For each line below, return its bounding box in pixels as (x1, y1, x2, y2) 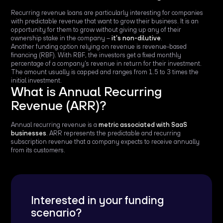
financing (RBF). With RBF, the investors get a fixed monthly (11, 51, 182, 59)
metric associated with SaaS (99, 121, 188, 129)
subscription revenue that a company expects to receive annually (11, 138, 200, 146)
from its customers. (11, 146, 67, 154)
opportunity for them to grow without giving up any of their (11, 26, 182, 34)
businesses (11, 129, 47, 137)
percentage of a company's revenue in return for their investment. (11, 60, 202, 68)
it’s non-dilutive (111, 34, 161, 42)
